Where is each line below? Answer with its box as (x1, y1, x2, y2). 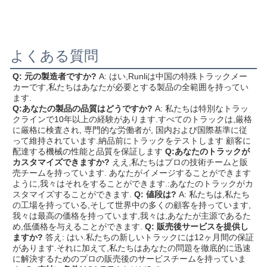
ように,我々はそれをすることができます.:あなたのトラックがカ (13, 179, 253, 189)
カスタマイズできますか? (13, 157, 110, 167)
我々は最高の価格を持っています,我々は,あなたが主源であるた (13, 211, 251, 221)
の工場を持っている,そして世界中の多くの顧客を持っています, (13, 200, 251, 210)
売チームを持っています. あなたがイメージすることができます (13, 168, 251, 178)
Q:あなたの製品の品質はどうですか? (13, 104, 153, 114)
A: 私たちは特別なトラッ (155, 104, 249, 114)
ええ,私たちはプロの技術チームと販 (112, 157, 248, 167)
